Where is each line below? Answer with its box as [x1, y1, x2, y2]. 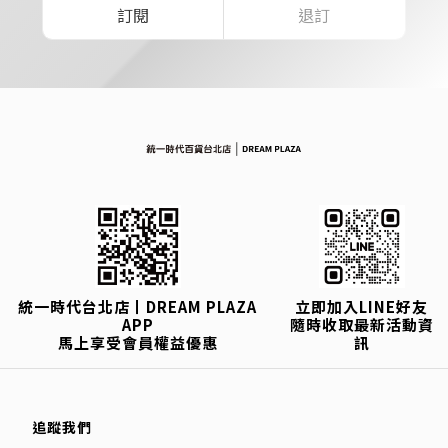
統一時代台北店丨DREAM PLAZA [18, 296, 258, 318]
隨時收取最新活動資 [289, 314, 434, 336]
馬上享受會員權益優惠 [57, 332, 218, 354]
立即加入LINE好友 [295, 296, 429, 318]
